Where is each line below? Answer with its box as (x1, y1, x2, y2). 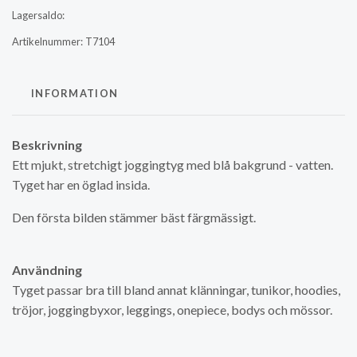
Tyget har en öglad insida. (12, 177, 150, 192)
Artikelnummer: (12, 35, 83, 48)
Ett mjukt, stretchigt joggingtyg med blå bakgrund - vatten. (12, 157, 333, 172)
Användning (12, 262, 82, 277)
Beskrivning (12, 137, 82, 152)
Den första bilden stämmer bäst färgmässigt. (12, 210, 256, 225)
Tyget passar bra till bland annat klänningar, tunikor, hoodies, (12, 282, 340, 297)
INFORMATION (31, 87, 119, 100)
